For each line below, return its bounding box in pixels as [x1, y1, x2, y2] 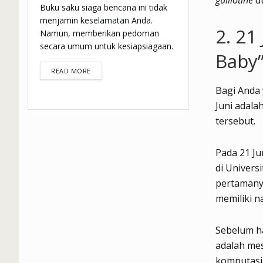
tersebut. [215, 114, 255, 127]
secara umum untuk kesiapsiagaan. [40, 41, 173, 52]
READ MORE [51, 66, 91, 76]
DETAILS [90, 66, 118, 75]
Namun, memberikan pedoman [40, 28, 159, 39]
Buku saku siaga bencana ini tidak [40, 2, 167, 14]
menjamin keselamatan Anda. [40, 15, 153, 26]
